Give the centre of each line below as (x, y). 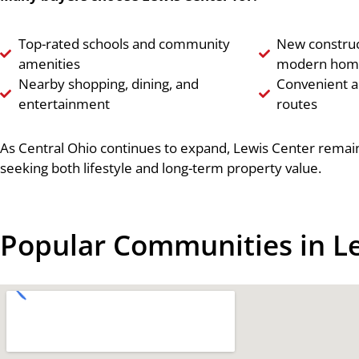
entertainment (64, 104)
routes (297, 104)
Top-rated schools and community (124, 44)
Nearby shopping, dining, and (108, 84)
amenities (49, 64)
